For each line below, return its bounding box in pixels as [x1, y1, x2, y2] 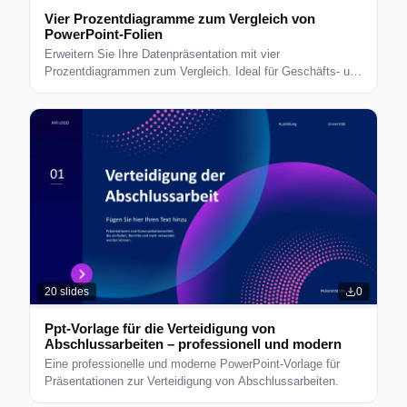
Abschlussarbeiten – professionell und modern [45, 336, 342, 352]
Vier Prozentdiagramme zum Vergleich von [45, 11, 315, 27]
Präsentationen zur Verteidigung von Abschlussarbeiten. [45, 374, 339, 389]
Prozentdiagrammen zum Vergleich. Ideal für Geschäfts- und [45, 65, 362, 79]
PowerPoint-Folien [45, 26, 163, 43]
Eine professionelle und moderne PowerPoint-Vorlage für [45, 357, 340, 372]
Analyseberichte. [45, 82, 133, 96]
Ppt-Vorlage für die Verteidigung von [45, 321, 275, 337]
